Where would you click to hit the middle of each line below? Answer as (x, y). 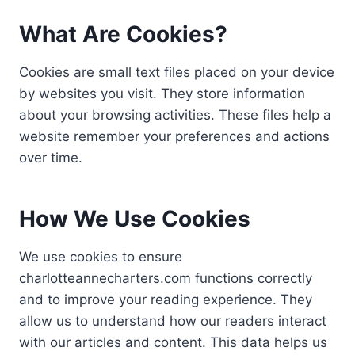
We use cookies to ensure (101, 257)
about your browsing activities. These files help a (175, 115)
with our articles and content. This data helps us (173, 342)
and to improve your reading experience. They (166, 300)
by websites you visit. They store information (162, 94)
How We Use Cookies (135, 219)
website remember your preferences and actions (174, 136)
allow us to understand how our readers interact (173, 321)
